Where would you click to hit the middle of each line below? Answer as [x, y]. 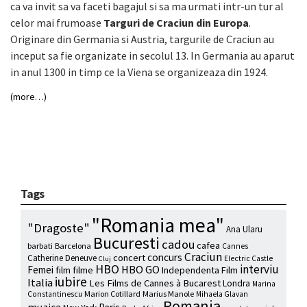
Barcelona [73, 245]
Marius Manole [168, 293]
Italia [40, 282]
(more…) [28, 96]
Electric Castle [248, 258]
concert [129, 257]
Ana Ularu [244, 229]
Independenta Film [200, 270]
